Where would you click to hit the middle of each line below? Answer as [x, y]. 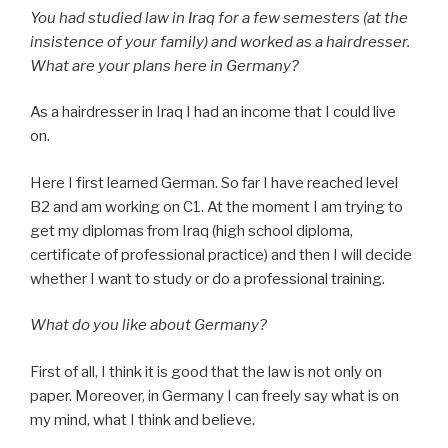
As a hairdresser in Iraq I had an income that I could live [213, 112]
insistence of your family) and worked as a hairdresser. [220, 41]
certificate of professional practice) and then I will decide [221, 254]
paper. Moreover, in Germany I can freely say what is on [214, 395]
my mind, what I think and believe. [142, 419]
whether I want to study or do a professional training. [207, 278]
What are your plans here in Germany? [164, 65]
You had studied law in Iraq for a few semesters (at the [219, 17]
